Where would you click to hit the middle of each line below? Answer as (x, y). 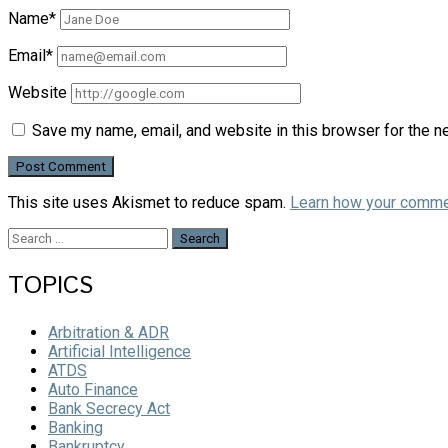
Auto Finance (93, 390)
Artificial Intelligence (119, 352)
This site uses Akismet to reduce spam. (149, 203)
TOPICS (50, 286)
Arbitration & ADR (108, 333)
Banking (75, 428)
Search (31, 237)
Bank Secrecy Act (109, 409)
